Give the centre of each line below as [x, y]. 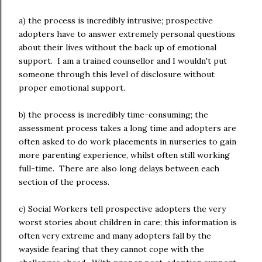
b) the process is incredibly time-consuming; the [113, 115]
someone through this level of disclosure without [117, 74]
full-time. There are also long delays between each [119, 168]
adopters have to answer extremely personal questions [127, 34]
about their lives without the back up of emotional [118, 47]
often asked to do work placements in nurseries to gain [127, 142]
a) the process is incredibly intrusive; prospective [116, 20]
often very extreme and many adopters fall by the [115, 236]
